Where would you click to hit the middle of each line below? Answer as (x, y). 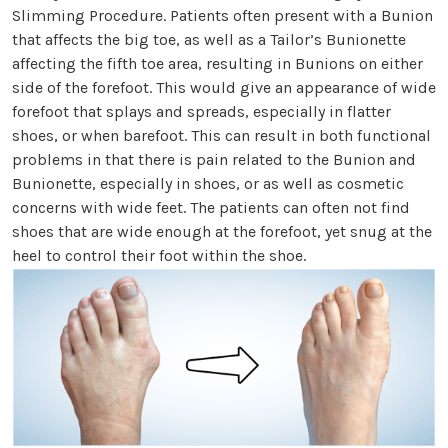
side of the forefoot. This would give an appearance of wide (224, 88)
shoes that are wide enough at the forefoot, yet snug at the (222, 232)
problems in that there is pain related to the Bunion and (214, 160)
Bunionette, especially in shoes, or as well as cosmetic (208, 184)
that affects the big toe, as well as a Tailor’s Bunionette (209, 40)
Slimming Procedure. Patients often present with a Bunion (222, 16)
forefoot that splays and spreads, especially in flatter (201, 112)
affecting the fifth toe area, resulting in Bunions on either (217, 64)
